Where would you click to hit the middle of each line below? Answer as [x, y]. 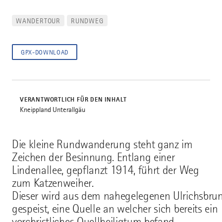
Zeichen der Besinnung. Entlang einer [93, 158]
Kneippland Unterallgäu [53, 110]
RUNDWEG [87, 21]
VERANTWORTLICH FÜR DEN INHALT [74, 100]
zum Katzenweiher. [53, 183]
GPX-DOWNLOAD [45, 53]
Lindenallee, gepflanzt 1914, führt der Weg [106, 170]
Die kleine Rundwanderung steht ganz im [102, 145]
